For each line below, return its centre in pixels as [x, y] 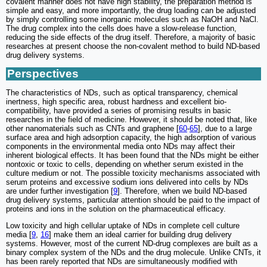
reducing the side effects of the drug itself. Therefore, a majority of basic [131, 37]
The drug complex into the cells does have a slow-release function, [121, 28]
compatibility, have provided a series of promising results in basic [119, 110]
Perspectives [43, 73]
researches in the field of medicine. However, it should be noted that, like [131, 119]
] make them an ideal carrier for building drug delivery [140, 234]
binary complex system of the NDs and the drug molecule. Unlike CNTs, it [133, 252]
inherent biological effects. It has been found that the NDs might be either [132, 155]
